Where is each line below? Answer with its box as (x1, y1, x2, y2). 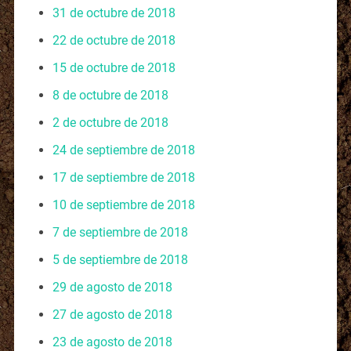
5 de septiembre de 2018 (52, 251, 188, 267)
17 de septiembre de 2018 (52, 169, 195, 185)
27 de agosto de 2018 (52, 306, 172, 322)
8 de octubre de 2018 (52, 87, 168, 103)
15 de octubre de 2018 (52, 60, 175, 75)
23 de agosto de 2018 (52, 334, 172, 349)
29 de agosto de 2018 (52, 279, 172, 295)
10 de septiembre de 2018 (52, 197, 195, 212)
